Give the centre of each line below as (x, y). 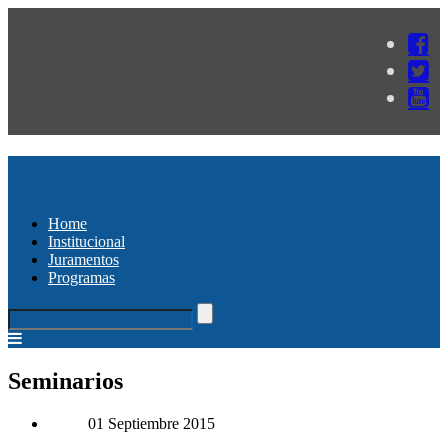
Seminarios (65, 380)
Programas (81, 277)
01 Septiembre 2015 (151, 423)
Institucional (86, 241)
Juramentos (83, 259)
